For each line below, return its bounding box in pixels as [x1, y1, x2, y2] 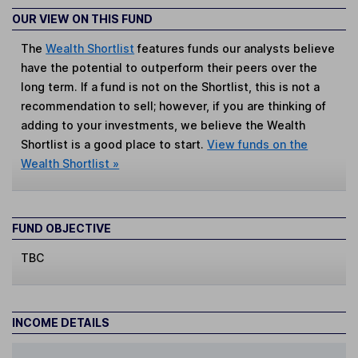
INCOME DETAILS [12, 316, 109, 330]
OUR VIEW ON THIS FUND [12, 11, 153, 26]
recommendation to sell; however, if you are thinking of [21, 98, 327, 113]
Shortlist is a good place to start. [21, 137, 208, 151]
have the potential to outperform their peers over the [21, 60, 318, 74]
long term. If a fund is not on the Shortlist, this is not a [21, 79, 320, 93]
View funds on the [207, 137, 308, 151]
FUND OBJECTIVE [12, 221, 111, 235]
